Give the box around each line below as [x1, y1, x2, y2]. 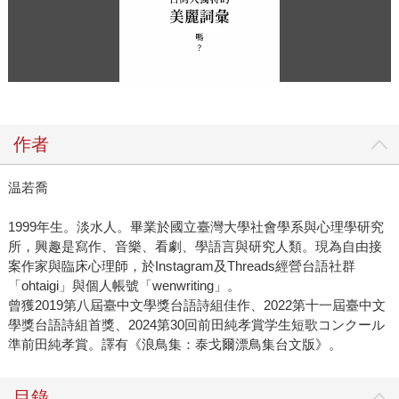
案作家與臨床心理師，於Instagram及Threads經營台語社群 [7, 257, 355, 273]
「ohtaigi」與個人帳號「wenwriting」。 [7, 277, 240, 293]
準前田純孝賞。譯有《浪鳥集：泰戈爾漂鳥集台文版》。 [7, 336, 342, 352]
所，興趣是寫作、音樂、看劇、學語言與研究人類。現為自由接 [7, 238, 382, 254]
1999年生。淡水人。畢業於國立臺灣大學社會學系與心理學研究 [7, 218, 384, 234]
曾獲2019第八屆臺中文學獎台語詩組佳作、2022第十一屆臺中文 [7, 297, 386, 313]
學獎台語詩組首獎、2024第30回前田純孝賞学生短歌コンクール [7, 316, 385, 332]
